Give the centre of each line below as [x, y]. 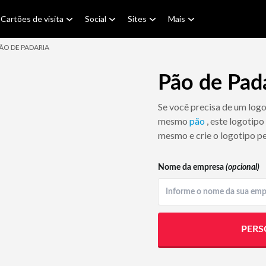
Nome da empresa [192, 167]
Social [96, 19]
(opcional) [243, 167]
